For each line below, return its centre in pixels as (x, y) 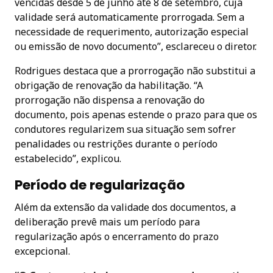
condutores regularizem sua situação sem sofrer (125, 129)
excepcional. (42, 251)
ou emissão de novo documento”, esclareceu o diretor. (136, 46)
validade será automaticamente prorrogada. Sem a (129, 17)
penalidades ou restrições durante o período (116, 144)
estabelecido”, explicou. (68, 158)
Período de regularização (100, 185)
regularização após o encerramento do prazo (117, 236)
